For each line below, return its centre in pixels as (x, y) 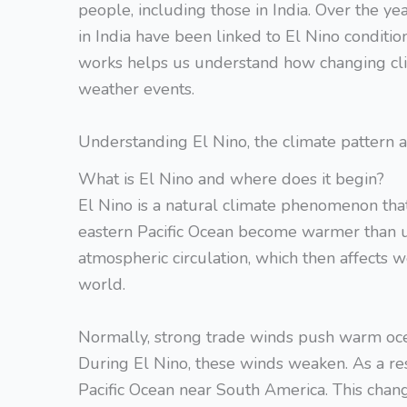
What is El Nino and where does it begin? (231, 179)
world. (102, 285)
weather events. (136, 89)
